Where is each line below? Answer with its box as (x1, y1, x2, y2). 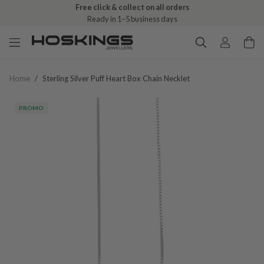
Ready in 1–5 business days (87, 14, 177, 24)
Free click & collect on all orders (75, 2, 189, 12)
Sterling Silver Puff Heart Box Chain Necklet (42, 74, 190, 83)
